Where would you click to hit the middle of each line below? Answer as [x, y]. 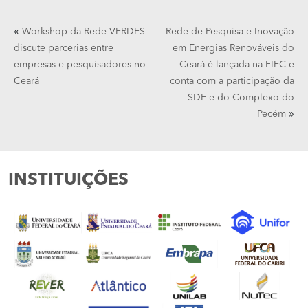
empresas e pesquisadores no [80, 65]
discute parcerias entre [64, 48]
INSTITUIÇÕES [68, 181]
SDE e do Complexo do [241, 98]
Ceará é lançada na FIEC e [237, 65]
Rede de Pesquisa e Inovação [230, 32]
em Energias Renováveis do [233, 48]
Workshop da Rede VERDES [84, 32]
